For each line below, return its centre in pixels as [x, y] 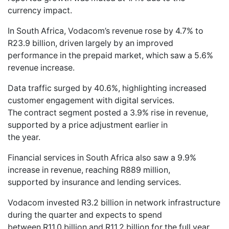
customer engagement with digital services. [91, 100]
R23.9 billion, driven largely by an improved [90, 43]
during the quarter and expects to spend [85, 215]
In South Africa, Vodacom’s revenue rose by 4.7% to [106, 31]
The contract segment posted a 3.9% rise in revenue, [108, 112]
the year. [24, 137]
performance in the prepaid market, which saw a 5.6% [110, 55]
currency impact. [40, 10]
